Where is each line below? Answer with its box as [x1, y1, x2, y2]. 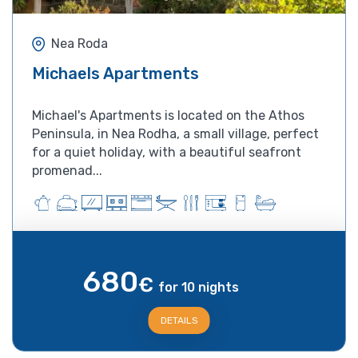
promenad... [32, 162, 102, 178]
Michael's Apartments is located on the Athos [32, 107, 304, 123]
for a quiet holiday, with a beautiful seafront [32, 144, 301, 160]
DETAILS [160, 314, 198, 326]
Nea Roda [51, 36, 108, 52]
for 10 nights [158, 279, 240, 295]
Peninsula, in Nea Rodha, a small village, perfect [32, 125, 319, 141]
